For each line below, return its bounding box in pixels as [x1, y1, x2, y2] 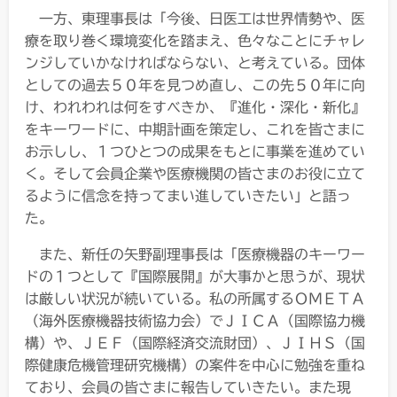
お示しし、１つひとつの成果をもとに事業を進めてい [25, 144, 365, 159]
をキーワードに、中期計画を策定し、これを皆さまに [25, 121, 365, 136]
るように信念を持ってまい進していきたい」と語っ [25, 188, 351, 203]
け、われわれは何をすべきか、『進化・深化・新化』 [25, 99, 365, 114]
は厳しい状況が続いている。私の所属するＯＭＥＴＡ [25, 291, 365, 306]
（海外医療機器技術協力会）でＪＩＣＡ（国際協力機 [25, 313, 365, 328]
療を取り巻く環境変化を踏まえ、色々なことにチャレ [25, 33, 365, 48]
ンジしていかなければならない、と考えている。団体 [25, 55, 365, 70]
